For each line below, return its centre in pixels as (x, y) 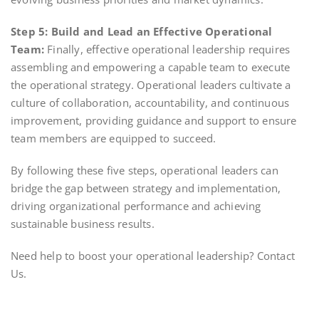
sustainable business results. (83, 223)
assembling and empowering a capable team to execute (151, 67)
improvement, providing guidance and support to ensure (154, 120)
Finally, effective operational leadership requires (167, 49)
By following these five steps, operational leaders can (145, 170)
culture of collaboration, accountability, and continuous (150, 102)
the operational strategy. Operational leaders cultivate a (151, 84)
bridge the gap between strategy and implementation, (146, 188)
